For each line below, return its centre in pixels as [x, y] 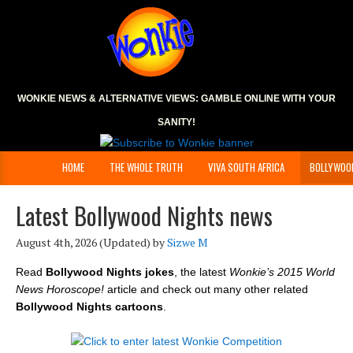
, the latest [202, 272]
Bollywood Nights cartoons [89, 307]
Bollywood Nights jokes [110, 272]
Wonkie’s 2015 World [282, 272]
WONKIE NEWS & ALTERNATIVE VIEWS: [109, 98]
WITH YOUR [308, 98]
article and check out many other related [206, 289]
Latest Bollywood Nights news [144, 216]
